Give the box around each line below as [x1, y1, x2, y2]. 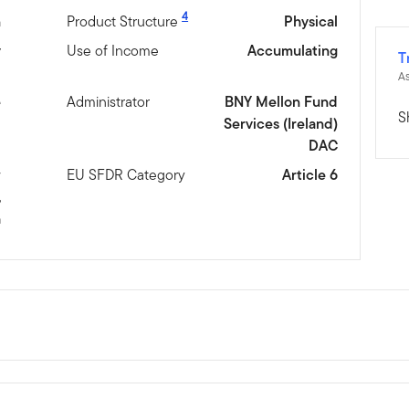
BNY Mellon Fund [224, 90, 338, 112]
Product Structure [67, 10, 179, 32]
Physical [283, 10, 338, 32]
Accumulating [246, 39, 338, 61]
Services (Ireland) [223, 112, 338, 134]
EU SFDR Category [67, 163, 186, 185]
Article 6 [281, 163, 338, 185]
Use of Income [67, 39, 160, 61]
